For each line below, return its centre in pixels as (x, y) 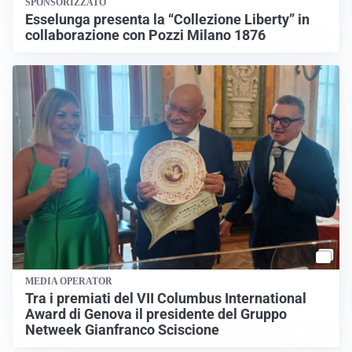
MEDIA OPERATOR (69, 281)
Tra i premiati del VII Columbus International (166, 298)
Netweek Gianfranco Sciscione (122, 330)
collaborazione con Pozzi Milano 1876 (145, 35)
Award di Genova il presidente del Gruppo (156, 314)
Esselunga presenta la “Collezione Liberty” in (167, 19)
